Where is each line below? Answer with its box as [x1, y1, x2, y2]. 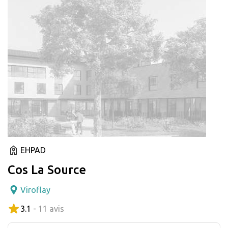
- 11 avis [33, 204, 64, 213]
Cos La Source [8, 162, 86, 177]
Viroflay [20, 185, 50, 194]
